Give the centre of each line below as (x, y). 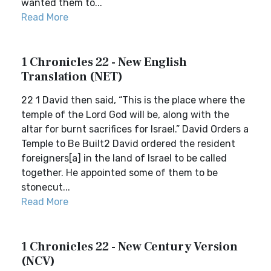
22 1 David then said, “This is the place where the (133, 100)
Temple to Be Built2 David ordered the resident (128, 144)
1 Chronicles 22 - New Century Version (129, 247)
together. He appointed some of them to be (119, 173)
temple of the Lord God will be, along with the (125, 115)
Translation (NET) (72, 77)
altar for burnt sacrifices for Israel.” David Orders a (135, 129)
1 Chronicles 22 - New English (104, 62)
